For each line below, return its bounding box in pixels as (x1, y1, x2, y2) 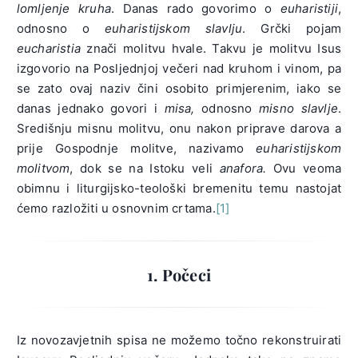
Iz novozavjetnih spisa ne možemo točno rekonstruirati (16, 332, 342, 348)
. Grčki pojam (242, 21, 342, 37)
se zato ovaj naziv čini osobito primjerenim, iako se (16, 81, 342, 97)
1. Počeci (147, 264, 211, 286)
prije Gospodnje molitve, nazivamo (16, 141, 257, 157)
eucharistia (16, 41, 82, 57)
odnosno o (16, 21, 105, 37)
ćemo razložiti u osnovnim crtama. (16, 201, 216, 217)
